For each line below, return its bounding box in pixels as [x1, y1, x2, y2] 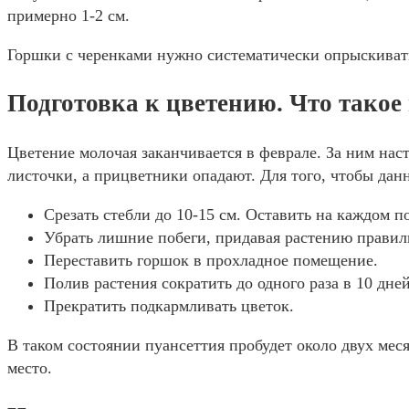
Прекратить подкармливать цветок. [44, 296, 294, 315]
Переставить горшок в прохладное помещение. [44, 250, 378, 269]
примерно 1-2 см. [7, 5, 130, 25]
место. [7, 358, 52, 377]
